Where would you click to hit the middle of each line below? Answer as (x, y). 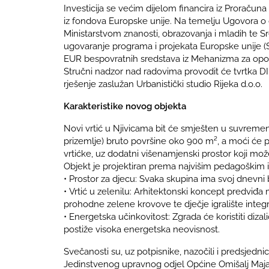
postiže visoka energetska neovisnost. (142, 229)
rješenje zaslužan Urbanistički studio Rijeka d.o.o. (163, 83)
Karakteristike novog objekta (125, 106)
